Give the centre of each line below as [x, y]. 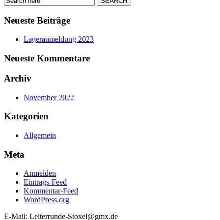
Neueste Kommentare [47, 58]
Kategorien [26, 116]
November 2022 [49, 97]
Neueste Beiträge [37, 20]
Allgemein [40, 136]
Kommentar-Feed [51, 191]
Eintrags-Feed [45, 182]
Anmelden [40, 173]
